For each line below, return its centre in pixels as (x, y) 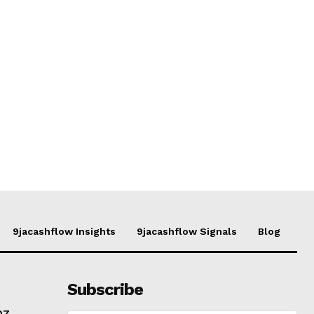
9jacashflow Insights (64, 231)
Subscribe (105, 289)
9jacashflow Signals (187, 231)
